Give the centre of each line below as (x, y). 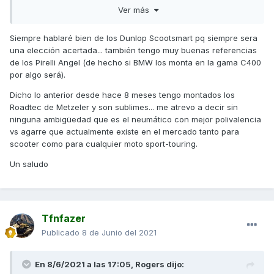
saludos (38, 24)
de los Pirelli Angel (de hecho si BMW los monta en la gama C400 (135, 62)
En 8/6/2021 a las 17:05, (85, 265)
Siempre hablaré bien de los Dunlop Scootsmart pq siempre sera (134, 38)
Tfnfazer (64, 219)
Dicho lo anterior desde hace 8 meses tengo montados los (122, 94)
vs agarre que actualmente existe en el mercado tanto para (124, 131)
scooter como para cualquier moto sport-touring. (104, 143)
